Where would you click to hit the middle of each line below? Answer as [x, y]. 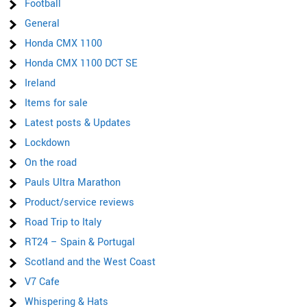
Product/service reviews [80, 203]
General [42, 24]
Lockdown [48, 143]
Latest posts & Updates [78, 123]
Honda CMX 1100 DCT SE [81, 64]
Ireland [40, 84]
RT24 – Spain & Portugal [80, 243]
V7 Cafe [42, 282]
